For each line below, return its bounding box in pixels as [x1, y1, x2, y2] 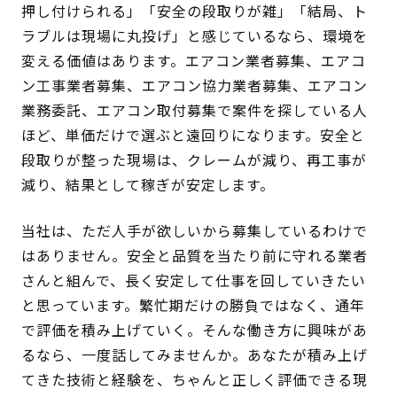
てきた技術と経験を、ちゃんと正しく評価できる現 [21, 369, 369, 391]
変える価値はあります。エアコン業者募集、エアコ [21, 50, 367, 72]
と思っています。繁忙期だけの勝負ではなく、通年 [21, 294, 366, 316]
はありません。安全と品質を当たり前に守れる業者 [21, 245, 369, 267]
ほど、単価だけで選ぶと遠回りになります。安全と [21, 124, 366, 146]
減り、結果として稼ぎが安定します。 [21, 174, 276, 196]
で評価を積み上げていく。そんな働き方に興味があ [21, 319, 369, 341]
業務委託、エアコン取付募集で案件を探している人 [21, 99, 369, 121]
